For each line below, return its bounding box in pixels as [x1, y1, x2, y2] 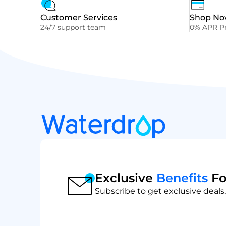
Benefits [156, 171, 208, 186]
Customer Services [40, 12, 117, 22]
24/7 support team [40, 22, 106, 32]
